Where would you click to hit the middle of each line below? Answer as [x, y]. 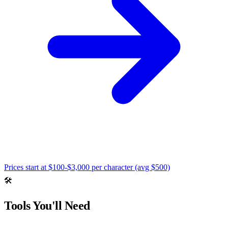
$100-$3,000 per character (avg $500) [109, 167]
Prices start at [26, 167]
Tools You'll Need [47, 205]
